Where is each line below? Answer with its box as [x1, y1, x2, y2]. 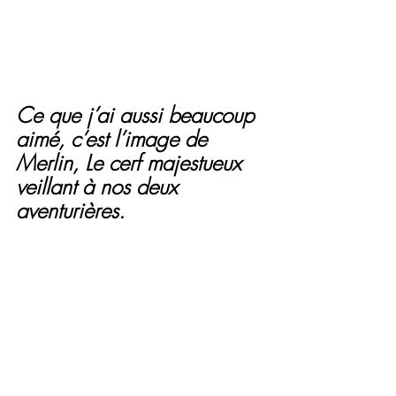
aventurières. [16, 196, 125, 225]
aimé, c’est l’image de [16, 125, 213, 154]
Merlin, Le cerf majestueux [16, 148, 247, 178]
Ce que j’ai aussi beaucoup [16, 101, 260, 130]
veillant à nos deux [16, 172, 184, 202]
